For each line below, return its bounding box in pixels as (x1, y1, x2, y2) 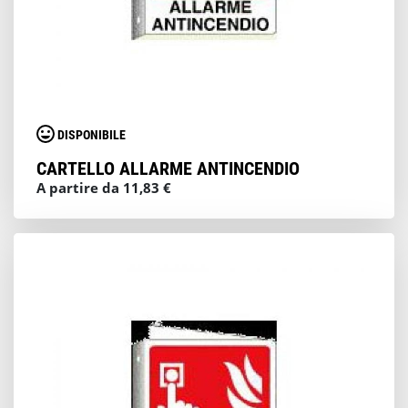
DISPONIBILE (57, 127, 126, 143)
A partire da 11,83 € (36, 178, 171, 197)
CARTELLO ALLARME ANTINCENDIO (36, 158, 300, 179)
